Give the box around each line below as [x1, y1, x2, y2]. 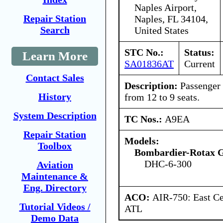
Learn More [22, 49, 88, 63]
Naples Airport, [134, 1, 197, 13]
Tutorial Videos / [19, 201, 91, 212]
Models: [124, 135, 159, 146]
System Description [13, 110, 97, 121]
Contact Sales [25, 72, 84, 83]
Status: [184, 46, 215, 58]
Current [184, 58, 215, 69]
